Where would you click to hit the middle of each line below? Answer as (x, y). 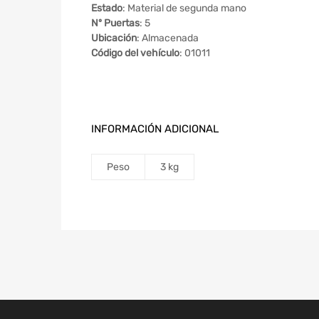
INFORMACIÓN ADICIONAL (155, 129)
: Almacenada (168, 38)
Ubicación (114, 38)
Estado (107, 9)
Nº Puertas (115, 23)
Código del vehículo (135, 53)
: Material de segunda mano (184, 9)
